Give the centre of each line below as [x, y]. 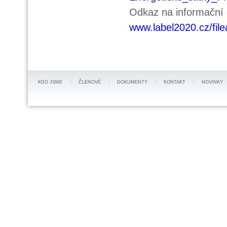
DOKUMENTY [132, 82]
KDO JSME [50, 82]
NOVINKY [212, 82]
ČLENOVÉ [90, 82]
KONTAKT [175, 82]
